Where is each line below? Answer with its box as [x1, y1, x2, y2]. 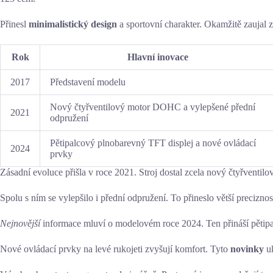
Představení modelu [50, 76, 126, 87]
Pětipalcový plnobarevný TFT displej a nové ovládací [50, 137, 256, 148]
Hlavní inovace [127, 51, 188, 62]
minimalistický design [29, 18, 117, 29]
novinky [230, 243, 264, 254]
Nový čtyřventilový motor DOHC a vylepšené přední [50, 101, 255, 112]
